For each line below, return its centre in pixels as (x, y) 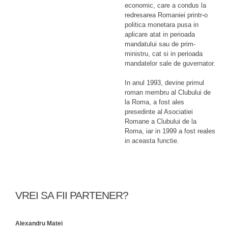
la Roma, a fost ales (154, 102)
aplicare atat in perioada (160, 34)
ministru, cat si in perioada (164, 54)
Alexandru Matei (39, 223)
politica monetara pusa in (162, 25)
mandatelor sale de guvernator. (170, 63)
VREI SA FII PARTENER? (72, 195)
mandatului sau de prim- (160, 44)
